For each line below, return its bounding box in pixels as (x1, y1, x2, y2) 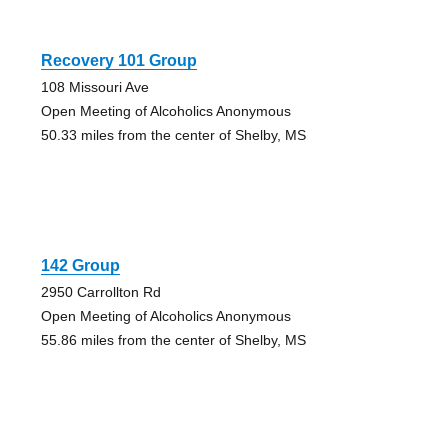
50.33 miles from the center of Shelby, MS (40, 127, 306, 144)
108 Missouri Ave (40, 79, 149, 96)
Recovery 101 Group (40, 52, 197, 70)
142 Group (40, 257, 120, 275)
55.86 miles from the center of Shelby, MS (40, 332, 306, 349)
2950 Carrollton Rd (40, 284, 161, 301)
